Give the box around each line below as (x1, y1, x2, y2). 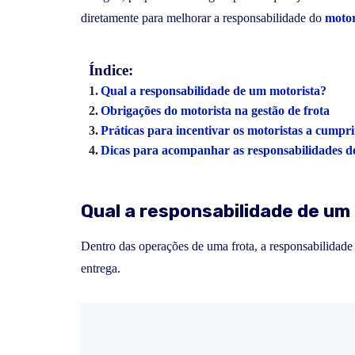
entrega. (81, 261, 120, 275)
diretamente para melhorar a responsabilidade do (81, 11, 325, 25)
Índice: (89, 62, 133, 79)
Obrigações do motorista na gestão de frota (101, 104, 330, 118)
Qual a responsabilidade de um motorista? (101, 84, 327, 98)
